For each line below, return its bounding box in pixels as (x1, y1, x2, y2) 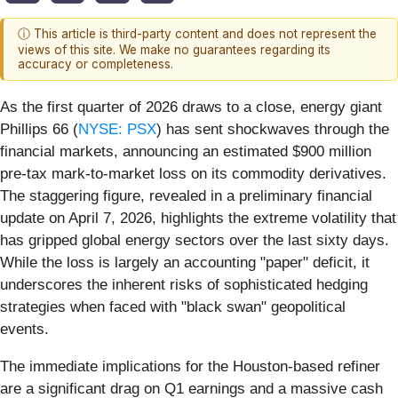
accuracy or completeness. (18, 57, 173, 72)
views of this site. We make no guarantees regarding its (18, 43, 330, 58)
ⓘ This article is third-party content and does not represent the (18, 27, 377, 42)
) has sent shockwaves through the (156, 120, 389, 138)
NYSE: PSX (78, 120, 156, 138)
